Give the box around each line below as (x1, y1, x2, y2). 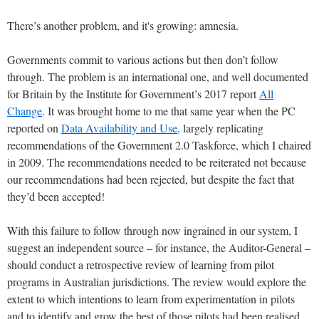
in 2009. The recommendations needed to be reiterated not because (7, 154, 306, 169)
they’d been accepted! (7, 188, 105, 204)
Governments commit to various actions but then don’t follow (7, 51, 278, 67)
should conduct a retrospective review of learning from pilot (7, 256, 274, 272)
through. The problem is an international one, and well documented (7, 68, 308, 84)
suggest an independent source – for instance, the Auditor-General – (7, 239, 310, 255)
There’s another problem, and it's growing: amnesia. (7, 17, 239, 33)
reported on (7, 120, 61, 135)
